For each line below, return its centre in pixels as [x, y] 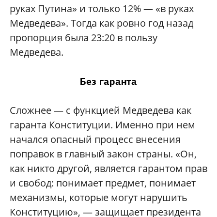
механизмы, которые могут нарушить [99, 198]
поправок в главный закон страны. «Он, [103, 154]
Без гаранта [108, 82]
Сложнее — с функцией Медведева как [101, 110]
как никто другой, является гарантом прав [108, 169]
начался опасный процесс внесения [95, 139]
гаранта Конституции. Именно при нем [102, 125]
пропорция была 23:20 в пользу [84, 38]
